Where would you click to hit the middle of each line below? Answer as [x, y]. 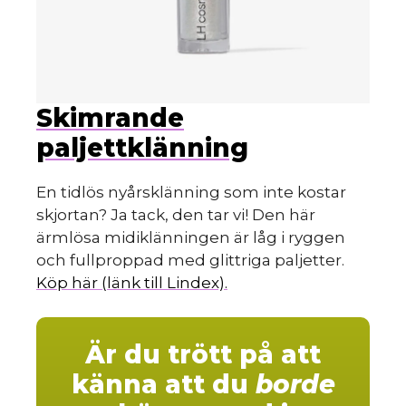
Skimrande [110, 117]
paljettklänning [142, 147]
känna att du [163, 385]
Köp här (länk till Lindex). [132, 282]
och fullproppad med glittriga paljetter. [190, 260]
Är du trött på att [203, 355]
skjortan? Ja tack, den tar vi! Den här [176, 214]
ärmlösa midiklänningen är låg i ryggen [191, 237]
